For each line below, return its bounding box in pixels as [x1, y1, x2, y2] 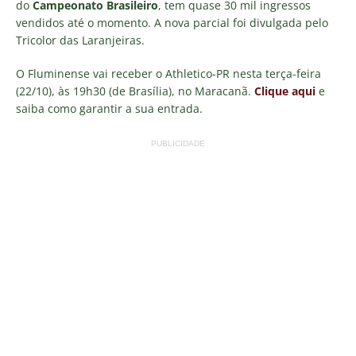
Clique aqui [254, 83, 315, 99]
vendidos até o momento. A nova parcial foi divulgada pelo [16, 15, 328, 31]
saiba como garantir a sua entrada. [16, 101, 203, 117]
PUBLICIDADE [151, 139, 205, 149]
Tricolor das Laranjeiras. [16, 33, 145, 48]
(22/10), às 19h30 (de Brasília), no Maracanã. [16, 83, 254, 99]
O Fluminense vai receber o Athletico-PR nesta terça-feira [16, 66, 321, 82]
